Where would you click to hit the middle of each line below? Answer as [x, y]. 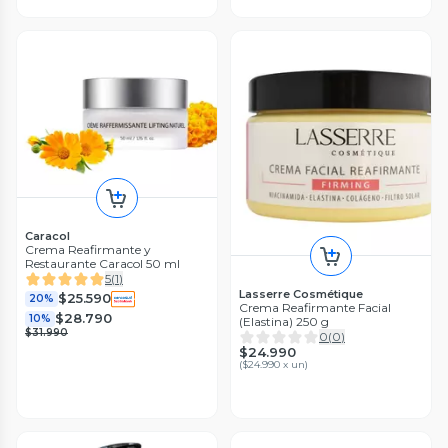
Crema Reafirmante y [88, 249]
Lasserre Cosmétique [301, 293]
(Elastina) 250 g [284, 321]
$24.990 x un [273, 364]
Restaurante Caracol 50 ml [102, 263]
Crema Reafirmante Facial [315, 307]
